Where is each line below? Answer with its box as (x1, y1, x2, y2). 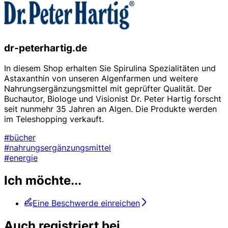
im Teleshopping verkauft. (4, 114, 104, 125)
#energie (4, 153, 38, 163)
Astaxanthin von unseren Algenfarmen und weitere (4, 73, 198, 84)
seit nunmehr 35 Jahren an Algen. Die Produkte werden (4, 104, 217, 115)
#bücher (4, 132, 36, 143)
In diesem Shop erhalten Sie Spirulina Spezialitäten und (4, 63, 216, 74)
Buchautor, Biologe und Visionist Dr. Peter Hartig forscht (4, 94, 221, 104)
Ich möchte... (4, 173, 81, 188)
